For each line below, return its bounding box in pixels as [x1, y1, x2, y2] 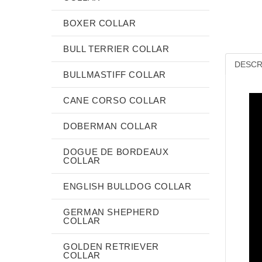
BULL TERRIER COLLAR [63, 43, 170, 54]
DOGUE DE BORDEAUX [63, 146, 169, 157]
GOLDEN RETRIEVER [63, 241, 159, 251]
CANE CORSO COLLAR [63, 95, 167, 105]
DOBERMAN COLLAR [63, 120, 158, 131]
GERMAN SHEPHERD [63, 206, 160, 217]
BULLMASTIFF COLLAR [63, 69, 167, 80]
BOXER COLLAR [63, 18, 136, 28]
